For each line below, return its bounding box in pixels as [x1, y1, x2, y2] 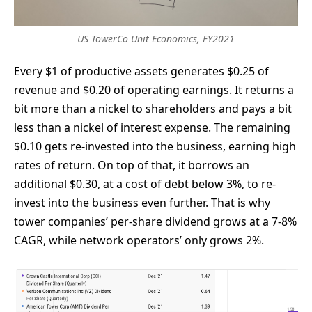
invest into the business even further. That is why [14, 195, 270, 211]
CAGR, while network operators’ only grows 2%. [14, 233, 264, 249]
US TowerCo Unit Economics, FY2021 [77, 32, 235, 46]
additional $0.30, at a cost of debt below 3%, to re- [14, 176, 276, 192]
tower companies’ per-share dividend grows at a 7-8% [14, 214, 297, 230]
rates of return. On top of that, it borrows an [14, 157, 249, 173]
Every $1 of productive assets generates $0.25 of [14, 63, 269, 79]
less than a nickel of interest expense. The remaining [14, 120, 290, 136]
